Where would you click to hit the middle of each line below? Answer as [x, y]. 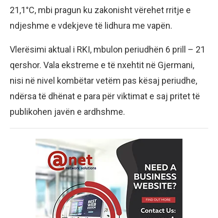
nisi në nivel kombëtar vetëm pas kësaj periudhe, [103, 80]
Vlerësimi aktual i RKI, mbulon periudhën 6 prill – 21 [108, 49]
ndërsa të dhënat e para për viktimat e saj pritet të [105, 96]
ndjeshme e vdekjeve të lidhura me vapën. [91, 25]
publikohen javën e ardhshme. [67, 111]
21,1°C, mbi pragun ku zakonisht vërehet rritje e [100, 10]
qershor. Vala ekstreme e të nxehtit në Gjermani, [102, 65]
